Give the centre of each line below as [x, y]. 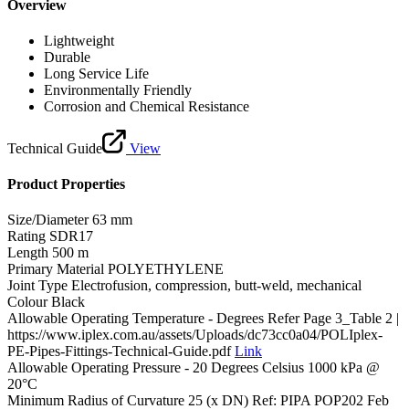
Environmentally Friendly [118, 89]
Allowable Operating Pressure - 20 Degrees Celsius [156, 368]
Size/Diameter [48, 220]
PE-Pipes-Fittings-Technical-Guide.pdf [121, 351]
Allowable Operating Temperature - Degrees [136, 319]
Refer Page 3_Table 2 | [333, 319]
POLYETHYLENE [166, 269]
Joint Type [37, 286]
